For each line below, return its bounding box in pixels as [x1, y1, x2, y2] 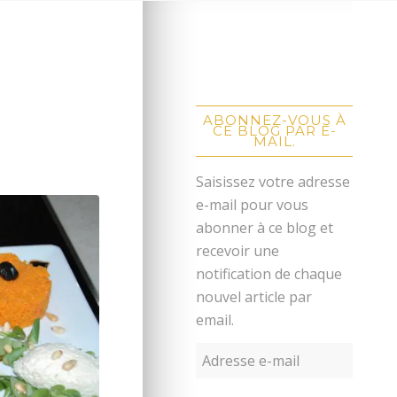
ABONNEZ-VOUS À [202, 111, 346, 128]
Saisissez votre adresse [196, 171, 351, 191]
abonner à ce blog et [196, 217, 334, 237]
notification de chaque [196, 263, 343, 284]
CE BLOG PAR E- [212, 121, 337, 139]
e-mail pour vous [196, 194, 309, 214]
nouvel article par [196, 286, 313, 307]
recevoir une [196, 240, 280, 261]
